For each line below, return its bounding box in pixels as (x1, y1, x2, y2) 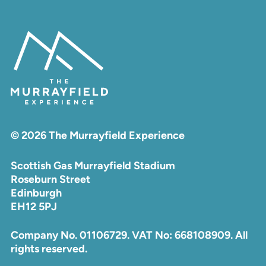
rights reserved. (10, 242, 87, 255)
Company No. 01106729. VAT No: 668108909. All (10, 228, 248, 242)
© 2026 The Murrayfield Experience (10, 128, 185, 142)
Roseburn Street (10, 172, 90, 186)
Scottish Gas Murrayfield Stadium (10, 159, 175, 172)
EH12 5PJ (10, 199, 57, 213)
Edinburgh (10, 186, 62, 199)
